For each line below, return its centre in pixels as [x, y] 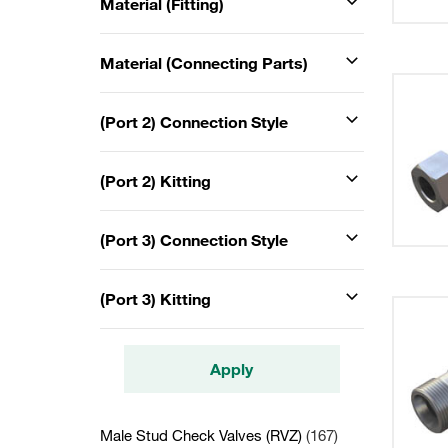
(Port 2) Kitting [155, 181]
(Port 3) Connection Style [194, 240]
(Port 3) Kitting [155, 299]
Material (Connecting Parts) [204, 63]
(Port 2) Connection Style [194, 122]
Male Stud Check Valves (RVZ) [203, 435]
